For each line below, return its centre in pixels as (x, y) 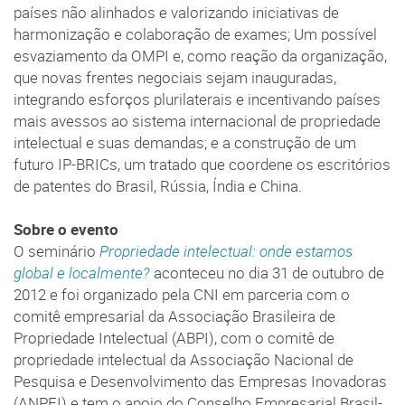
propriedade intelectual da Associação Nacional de (184, 360)
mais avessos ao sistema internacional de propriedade (197, 122)
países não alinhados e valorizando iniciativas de (176, 13)
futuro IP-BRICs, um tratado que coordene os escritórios (202, 165)
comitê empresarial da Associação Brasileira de (174, 317)
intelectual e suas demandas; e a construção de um (185, 143)
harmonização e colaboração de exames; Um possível (195, 35)
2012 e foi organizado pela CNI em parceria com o (182, 295)
